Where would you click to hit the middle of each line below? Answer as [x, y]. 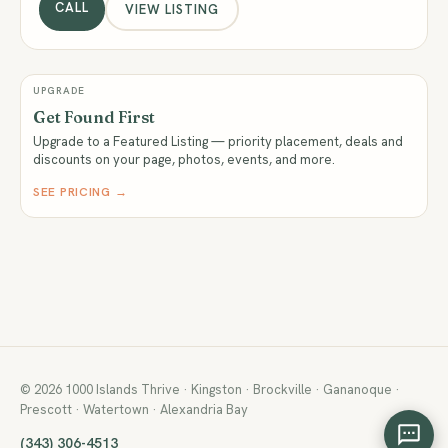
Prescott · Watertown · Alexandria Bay [134, 409]
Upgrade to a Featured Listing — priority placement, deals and [218, 141]
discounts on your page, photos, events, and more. [184, 159]
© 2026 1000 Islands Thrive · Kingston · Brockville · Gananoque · [210, 389]
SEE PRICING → [80, 192]
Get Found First [94, 117]
